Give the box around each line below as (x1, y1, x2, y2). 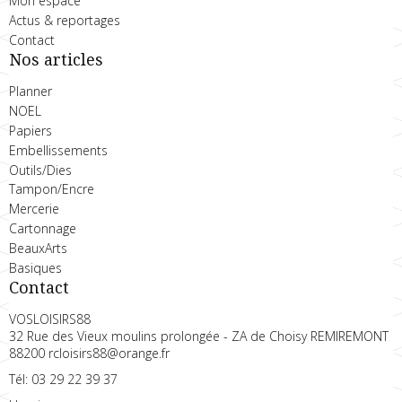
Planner (9, 83, 52, 100)
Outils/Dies (9, 161, 72, 179)
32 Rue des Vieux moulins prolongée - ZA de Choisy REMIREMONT (9, 328, 389, 345)
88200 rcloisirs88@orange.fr (9, 345, 170, 363)
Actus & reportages (9, 11, 120, 29)
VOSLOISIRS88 (9, 310, 91, 328)
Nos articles (9, 50, 103, 70)
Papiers (9, 122, 52, 140)
